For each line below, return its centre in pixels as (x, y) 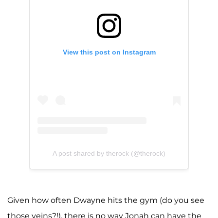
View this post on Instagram (109, 52)
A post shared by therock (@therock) (109, 153)
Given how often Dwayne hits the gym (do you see (106, 200)
